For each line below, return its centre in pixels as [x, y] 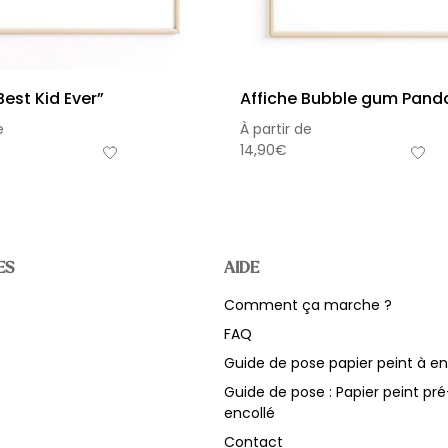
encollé [249, 413]
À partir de [276, 129]
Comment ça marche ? [308, 305]
